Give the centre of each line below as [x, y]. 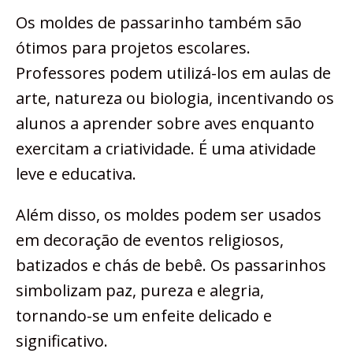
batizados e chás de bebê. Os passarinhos [171, 266]
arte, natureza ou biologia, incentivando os [175, 98]
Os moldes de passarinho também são [159, 23]
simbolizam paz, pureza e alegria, [140, 291]
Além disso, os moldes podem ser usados [169, 215]
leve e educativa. [76, 174]
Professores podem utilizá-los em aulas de [173, 73]
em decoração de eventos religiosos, [150, 240]
